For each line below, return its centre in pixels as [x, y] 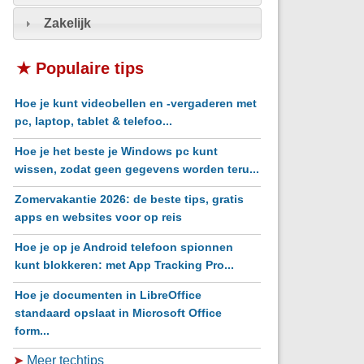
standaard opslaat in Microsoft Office [119, 312]
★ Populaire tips [80, 68]
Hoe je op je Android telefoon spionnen [124, 247]
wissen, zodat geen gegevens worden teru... [137, 169]
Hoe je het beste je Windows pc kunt [117, 151]
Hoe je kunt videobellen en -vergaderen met [136, 103]
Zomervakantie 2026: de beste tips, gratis [130, 199]
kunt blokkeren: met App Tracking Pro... [125, 264]
